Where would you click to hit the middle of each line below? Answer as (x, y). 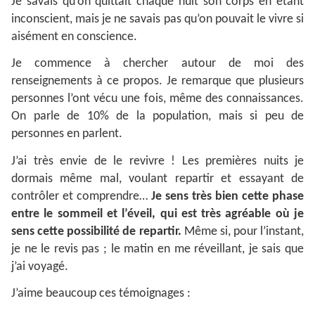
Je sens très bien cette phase (227, 196)
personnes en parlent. (67, 134)
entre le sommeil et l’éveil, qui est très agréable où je (157, 214)
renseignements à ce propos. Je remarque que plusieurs (157, 82)
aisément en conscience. (74, 37)
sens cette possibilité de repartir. (96, 231)
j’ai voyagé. (43, 266)
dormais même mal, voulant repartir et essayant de (157, 179)
